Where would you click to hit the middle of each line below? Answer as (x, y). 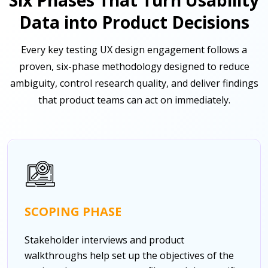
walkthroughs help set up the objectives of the (129, 255)
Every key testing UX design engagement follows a (134, 49)
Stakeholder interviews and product (104, 240)
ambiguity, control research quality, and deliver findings (134, 83)
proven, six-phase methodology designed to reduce (134, 66)
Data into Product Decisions (134, 22)
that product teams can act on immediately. (134, 100)
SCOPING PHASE (73, 211)
